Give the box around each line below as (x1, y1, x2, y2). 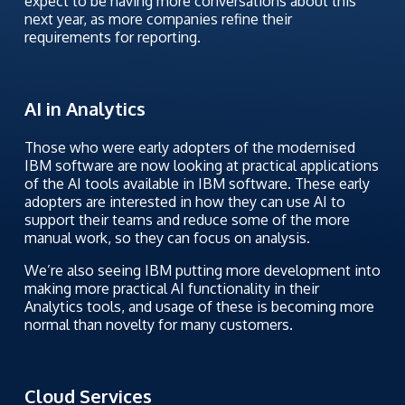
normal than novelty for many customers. (24, 315, 293, 334)
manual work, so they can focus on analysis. (24, 228, 310, 247)
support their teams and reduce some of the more (24, 210, 350, 229)
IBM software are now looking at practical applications (24, 155, 379, 174)
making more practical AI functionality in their (24, 278, 319, 297)
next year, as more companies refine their (24, 9, 292, 28)
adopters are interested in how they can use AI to (24, 192, 345, 211)
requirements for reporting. (24, 27, 201, 46)
